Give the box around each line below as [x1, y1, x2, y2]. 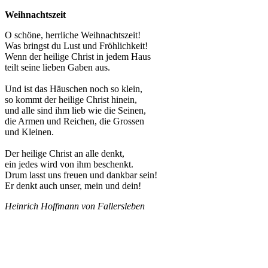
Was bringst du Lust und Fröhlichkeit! [5, 41, 148, 51]
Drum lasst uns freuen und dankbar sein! [5, 170, 157, 180]
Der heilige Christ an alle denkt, [5, 148, 124, 159]
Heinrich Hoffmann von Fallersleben [5, 201, 145, 211]
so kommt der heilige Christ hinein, [5, 95, 137, 105]
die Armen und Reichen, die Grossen [5, 116, 144, 126]
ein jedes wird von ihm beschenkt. [5, 159, 133, 169]
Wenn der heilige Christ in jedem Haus [5, 51, 151, 62]
